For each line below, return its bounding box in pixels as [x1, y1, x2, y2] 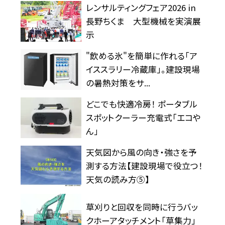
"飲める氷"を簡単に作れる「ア [85, 49, 197, 62]
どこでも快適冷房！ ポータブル [85, 97, 197, 110]
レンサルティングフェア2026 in [85, 1, 196, 14]
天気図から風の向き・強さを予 [85, 146, 197, 158]
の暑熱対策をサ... [85, 76, 150, 89]
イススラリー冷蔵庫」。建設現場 [85, 63, 200, 75]
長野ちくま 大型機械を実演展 [85, 15, 201, 27]
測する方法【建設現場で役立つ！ [85, 159, 203, 172]
